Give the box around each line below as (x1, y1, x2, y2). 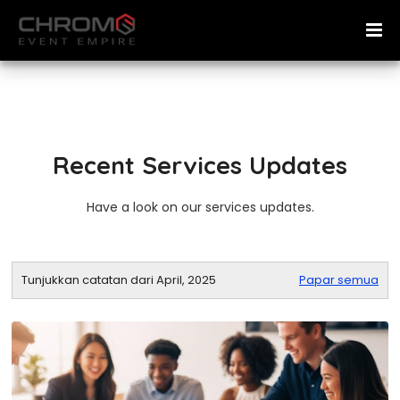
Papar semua (299, 271, 379, 288)
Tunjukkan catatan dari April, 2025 (21, 271, 216, 288)
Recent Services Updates (53, 150, 347, 180)
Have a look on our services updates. (86, 198, 314, 216)
